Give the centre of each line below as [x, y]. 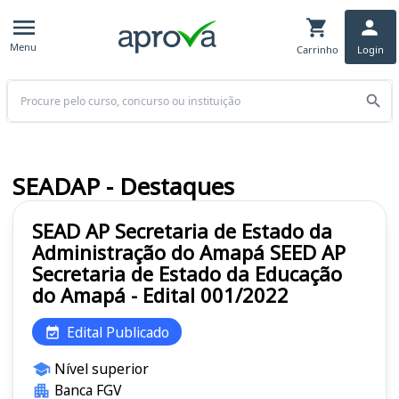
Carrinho [317, 49]
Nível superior [101, 369]
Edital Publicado [118, 332]
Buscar [26, 88]
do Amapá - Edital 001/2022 [160, 295]
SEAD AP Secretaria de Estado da [182, 231]
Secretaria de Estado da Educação [187, 274]
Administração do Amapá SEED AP [189, 252]
